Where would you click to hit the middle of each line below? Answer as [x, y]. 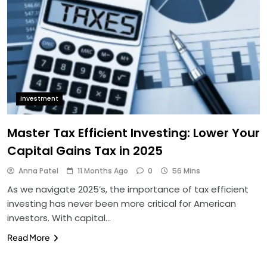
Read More [29, 237]
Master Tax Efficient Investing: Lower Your [133, 133]
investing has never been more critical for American [122, 203]
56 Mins [186, 170]
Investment [39, 98]
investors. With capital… [59, 218]
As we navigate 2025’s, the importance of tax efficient [128, 189]
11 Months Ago [103, 170]
